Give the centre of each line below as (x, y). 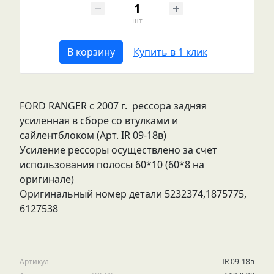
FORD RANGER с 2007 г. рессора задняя (113, 106)
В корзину (91, 52)
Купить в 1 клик (170, 52)
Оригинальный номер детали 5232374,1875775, (133, 194)
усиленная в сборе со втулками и (99, 120)
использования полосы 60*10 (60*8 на (112, 165)
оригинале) (47, 179)
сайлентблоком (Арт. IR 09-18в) (93, 135)
